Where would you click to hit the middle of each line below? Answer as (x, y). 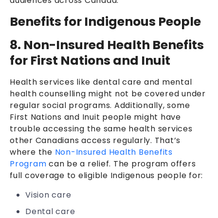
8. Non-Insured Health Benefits (107, 45)
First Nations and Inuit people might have (95, 117)
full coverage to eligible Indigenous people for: (108, 175)
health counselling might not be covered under (108, 93)
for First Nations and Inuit (90, 60)
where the (32, 152)
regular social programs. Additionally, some (100, 105)
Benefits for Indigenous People (105, 21)
